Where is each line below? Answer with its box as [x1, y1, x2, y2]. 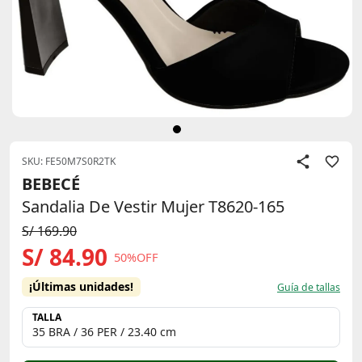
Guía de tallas [277, 280, 340, 294]
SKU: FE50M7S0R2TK [22, 154, 116, 168]
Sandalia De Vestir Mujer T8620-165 [22, 196, 284, 217]
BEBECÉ [22, 173, 80, 195]
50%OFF [114, 249, 158, 265]
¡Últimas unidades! [29, 279, 134, 294]
